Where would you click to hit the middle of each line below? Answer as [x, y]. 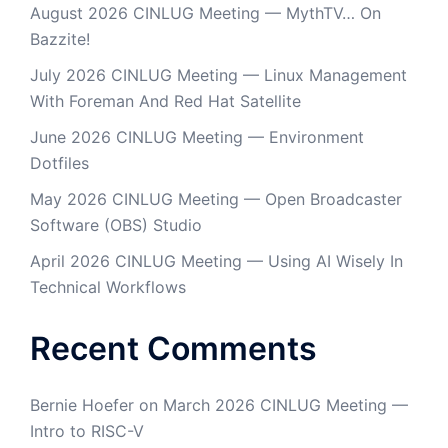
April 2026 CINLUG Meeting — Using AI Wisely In [216, 261]
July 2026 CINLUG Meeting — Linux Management [218, 75]
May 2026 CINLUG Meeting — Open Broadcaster [216, 199]
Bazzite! [60, 39]
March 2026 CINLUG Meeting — [285, 405]
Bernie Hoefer [82, 405]
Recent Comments [173, 348]
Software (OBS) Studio [116, 225]
